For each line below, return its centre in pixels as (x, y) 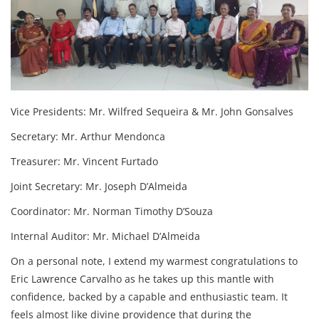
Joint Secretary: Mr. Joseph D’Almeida (99, 186)
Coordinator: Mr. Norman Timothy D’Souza (112, 211)
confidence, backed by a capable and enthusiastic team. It (149, 296)
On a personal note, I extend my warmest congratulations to (154, 261)
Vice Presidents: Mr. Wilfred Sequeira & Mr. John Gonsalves (152, 111)
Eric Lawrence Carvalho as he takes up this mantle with (142, 278)
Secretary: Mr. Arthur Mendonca (88, 136)
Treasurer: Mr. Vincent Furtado (84, 161)
